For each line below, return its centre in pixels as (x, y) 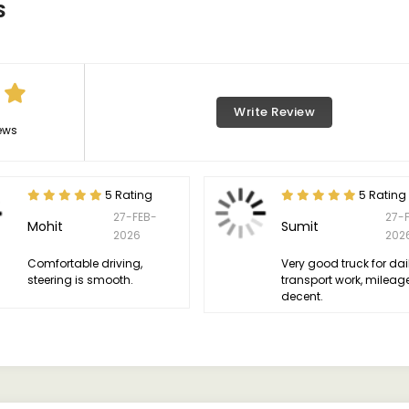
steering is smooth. (80, 280)
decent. (303, 296)
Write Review (275, 112)
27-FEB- (136, 217)
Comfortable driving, (84, 263)
